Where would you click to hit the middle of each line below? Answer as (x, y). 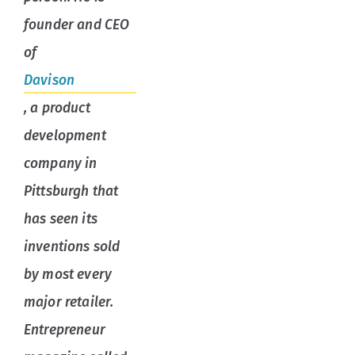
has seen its (61, 219)
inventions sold (72, 247)
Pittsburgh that (71, 192)
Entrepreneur (65, 330)
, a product (57, 109)
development (65, 136)
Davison (50, 81)
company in (61, 164)
